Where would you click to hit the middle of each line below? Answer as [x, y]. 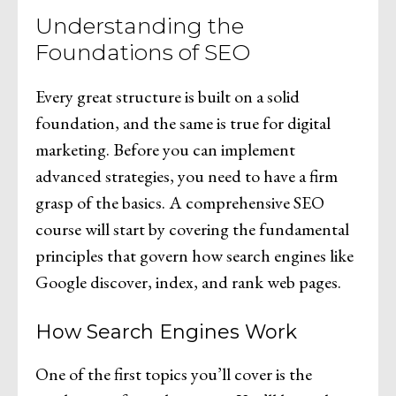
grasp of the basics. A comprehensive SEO [180, 203]
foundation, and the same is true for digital [183, 123]
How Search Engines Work [166, 332]
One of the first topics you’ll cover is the [174, 374]
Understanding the [140, 26]
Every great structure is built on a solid [168, 97]
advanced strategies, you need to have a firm [187, 176]
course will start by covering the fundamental [192, 229]
